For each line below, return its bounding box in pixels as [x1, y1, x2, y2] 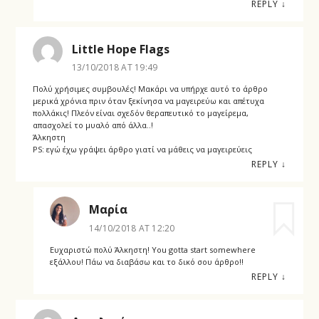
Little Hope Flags [71, 41, 169, 58]
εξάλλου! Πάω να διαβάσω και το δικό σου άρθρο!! [49, 256, 244, 267]
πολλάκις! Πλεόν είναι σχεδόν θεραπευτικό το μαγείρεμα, [32, 108, 249, 119]
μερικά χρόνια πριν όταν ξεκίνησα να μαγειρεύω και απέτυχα [32, 95, 264, 107]
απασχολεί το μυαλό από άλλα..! [32, 120, 153, 131]
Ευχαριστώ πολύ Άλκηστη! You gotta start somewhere [49, 244, 256, 255]
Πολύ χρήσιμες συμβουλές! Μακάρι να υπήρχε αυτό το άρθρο [32, 83, 268, 95]
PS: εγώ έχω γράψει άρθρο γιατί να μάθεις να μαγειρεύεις [32, 144, 252, 155]
